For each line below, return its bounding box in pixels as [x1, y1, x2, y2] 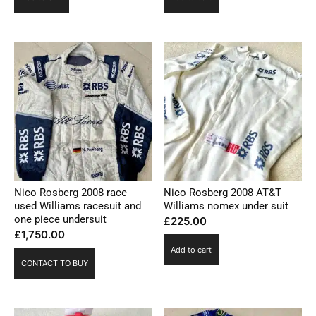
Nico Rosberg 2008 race [14, 186, 127, 199]
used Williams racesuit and [14, 199, 141, 212]
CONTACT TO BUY [21, 257, 88, 268]
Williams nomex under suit [164, 199, 289, 212]
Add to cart [171, 244, 212, 255]
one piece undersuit [14, 212, 107, 226]
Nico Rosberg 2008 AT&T [164, 186, 282, 199]
